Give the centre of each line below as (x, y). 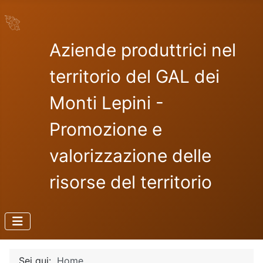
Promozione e (106, 129)
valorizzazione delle (130, 156)
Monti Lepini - (107, 103)
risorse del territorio (131, 182)
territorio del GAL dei (134, 76)
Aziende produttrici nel (143, 50)
